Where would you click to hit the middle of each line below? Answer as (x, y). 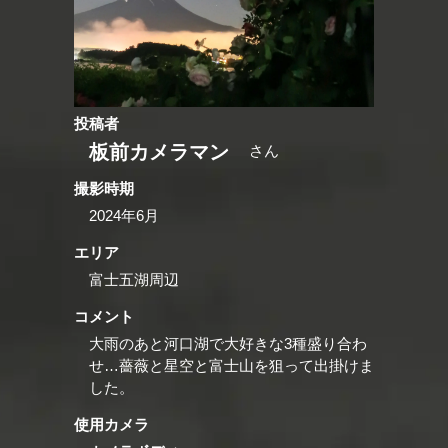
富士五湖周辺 (134, 279)
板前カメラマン (159, 151)
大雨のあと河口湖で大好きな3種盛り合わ (228, 343)
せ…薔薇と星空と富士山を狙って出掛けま (231, 365)
